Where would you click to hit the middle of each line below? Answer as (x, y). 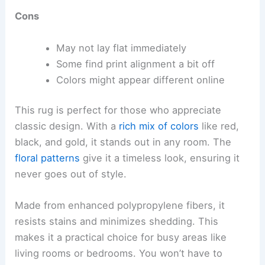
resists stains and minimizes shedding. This (117, 222)
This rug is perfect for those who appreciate (118, 110)
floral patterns (48, 158)
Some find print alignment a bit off (135, 64)
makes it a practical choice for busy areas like (121, 237)
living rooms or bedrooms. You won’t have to (119, 253)
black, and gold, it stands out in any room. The (123, 142)
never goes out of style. (71, 174)
